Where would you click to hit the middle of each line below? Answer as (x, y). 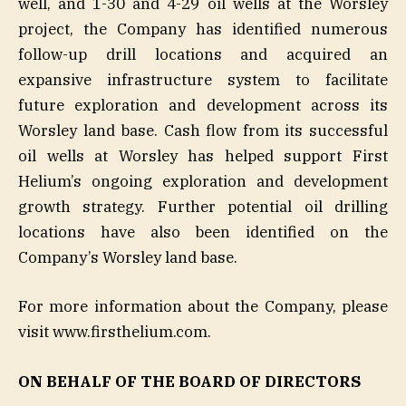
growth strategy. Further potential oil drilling (203, 207)
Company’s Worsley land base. (128, 258)
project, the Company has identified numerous (203, 29)
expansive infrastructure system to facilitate (203, 80)
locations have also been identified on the (203, 232)
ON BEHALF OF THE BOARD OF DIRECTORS (190, 381)
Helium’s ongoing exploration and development (203, 182)
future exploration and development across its (203, 106)
